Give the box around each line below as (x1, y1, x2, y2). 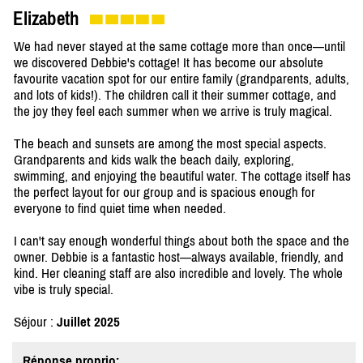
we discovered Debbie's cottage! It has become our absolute (14, 54, 323, 71)
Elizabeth (13, 8, 79, 30)
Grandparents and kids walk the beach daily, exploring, (14, 152, 294, 169)
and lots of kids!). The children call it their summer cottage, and (14, 87, 336, 104)
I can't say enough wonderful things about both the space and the (14, 233, 349, 250)
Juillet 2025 (57, 314, 120, 331)
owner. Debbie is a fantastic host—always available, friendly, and (14, 249, 344, 266)
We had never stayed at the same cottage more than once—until (14, 38, 345, 55)
